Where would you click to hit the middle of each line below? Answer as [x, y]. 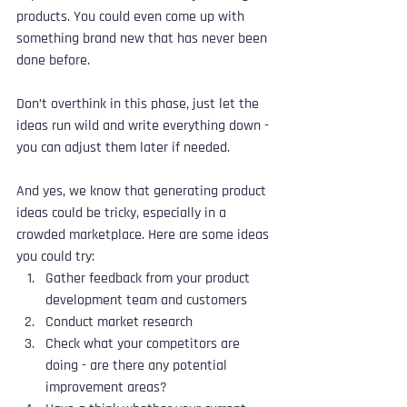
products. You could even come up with [132, 16]
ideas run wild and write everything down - [144, 125]
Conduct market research [119, 322]
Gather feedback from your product [149, 278]
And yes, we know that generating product [143, 191]
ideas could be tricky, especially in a [123, 213]
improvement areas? [106, 387]
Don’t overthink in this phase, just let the [139, 104]
